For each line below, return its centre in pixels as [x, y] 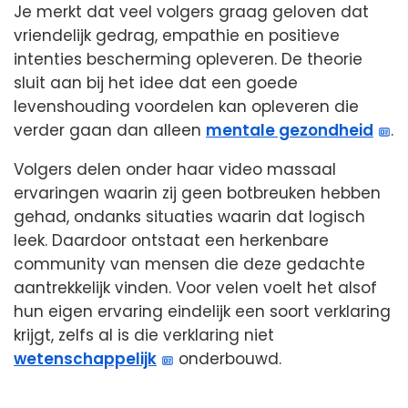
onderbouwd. [228, 359]
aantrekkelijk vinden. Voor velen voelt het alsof [195, 288]
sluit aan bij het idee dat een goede [156, 83]
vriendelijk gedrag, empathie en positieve [177, 36]
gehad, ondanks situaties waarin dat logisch [189, 217]
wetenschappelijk [85, 359]
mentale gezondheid [290, 131]
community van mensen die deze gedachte [189, 265]
